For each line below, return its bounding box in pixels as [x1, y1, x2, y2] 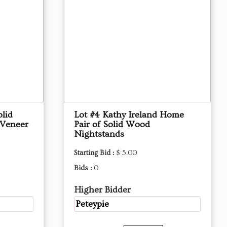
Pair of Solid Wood [74, 119, 150, 130]
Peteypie [75, 199, 109, 209]
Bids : [74, 164, 94, 172]
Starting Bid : [74, 149, 116, 157]
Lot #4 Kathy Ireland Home [74, 109, 184, 120]
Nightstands [74, 129, 124, 139]
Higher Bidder [74, 184, 131, 195]
